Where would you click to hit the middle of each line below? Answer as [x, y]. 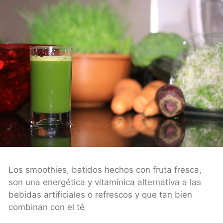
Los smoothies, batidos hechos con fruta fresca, [105, 170]
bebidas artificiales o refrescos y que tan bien [100, 195]
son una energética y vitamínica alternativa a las [105, 182]
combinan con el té [47, 207]
